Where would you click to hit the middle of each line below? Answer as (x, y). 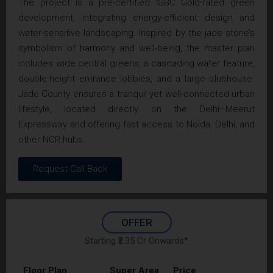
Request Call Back (70, 168)
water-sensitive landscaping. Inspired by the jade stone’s (136, 33)
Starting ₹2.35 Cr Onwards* (136, 240)
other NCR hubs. (52, 139)
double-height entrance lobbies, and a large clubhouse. (136, 78)
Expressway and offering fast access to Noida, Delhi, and (136, 124)
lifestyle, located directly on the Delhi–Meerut (136, 109)
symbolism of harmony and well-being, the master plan (136, 48)
